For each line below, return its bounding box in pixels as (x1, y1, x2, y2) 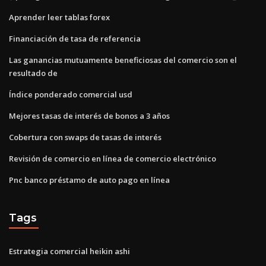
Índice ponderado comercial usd (9, 88, 132, 100)
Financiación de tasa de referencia (9, 33, 141, 44)
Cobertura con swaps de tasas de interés (9, 131, 161, 142)
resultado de (9, 67, 58, 78)
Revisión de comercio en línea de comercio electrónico (9, 153, 216, 164)
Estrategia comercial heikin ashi (9, 246, 130, 257)
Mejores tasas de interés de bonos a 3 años (9, 110, 170, 121)
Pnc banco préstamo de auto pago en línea (9, 174, 170, 185)
